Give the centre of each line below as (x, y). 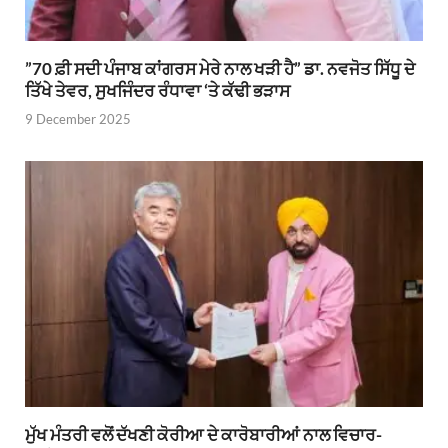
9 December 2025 (78, 119)
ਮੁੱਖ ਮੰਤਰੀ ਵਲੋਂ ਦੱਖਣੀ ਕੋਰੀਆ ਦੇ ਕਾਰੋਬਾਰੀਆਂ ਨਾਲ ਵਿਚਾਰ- (203, 435)
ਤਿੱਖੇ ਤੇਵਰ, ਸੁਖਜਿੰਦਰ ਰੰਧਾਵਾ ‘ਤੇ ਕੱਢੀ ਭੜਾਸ (157, 90)
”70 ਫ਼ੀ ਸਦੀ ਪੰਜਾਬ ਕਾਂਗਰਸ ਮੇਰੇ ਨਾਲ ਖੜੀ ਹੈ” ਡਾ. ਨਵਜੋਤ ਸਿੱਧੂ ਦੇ (220, 68)
